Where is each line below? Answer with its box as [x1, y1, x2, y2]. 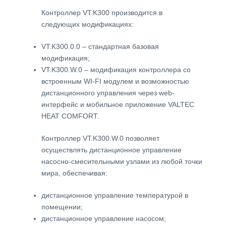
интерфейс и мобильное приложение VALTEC [41, 100, 194, 109]
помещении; [41, 203, 83, 211]
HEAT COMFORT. [41, 112, 99, 121]
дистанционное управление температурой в [41, 191, 188, 200]
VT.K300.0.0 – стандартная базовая [41, 42, 159, 51]
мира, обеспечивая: [41, 169, 107, 178]
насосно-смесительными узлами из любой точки [41, 157, 202, 166]
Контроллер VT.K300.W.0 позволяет [41, 134, 159, 143]
